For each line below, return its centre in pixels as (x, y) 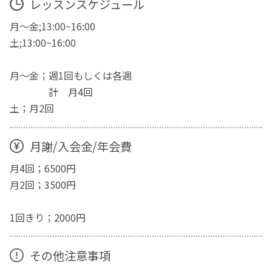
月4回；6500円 (43, 168)
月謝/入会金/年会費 (80, 146)
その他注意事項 (70, 255)
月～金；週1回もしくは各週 (71, 76)
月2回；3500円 (43, 185)
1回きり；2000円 (48, 218)
